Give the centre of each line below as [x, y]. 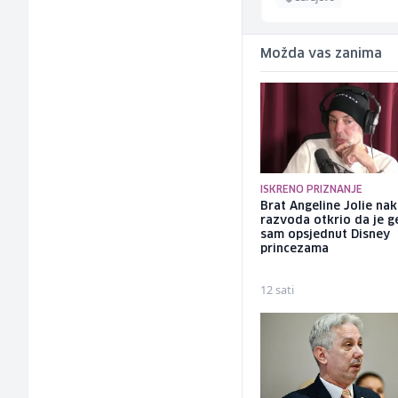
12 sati [278, 290]
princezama [295, 250]
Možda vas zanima [322, 55]
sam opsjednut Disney [326, 235]
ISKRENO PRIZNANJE [312, 190]
